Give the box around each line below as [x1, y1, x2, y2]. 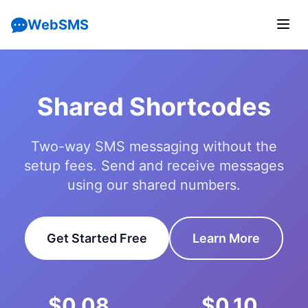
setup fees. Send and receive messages [24, 157, 284, 174]
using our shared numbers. [67, 177, 241, 193]
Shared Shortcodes [37, 91, 271, 122]
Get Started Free [47, 231, 147, 245]
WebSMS [27, 16, 89, 33]
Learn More [192, 231, 260, 245]
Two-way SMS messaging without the [31, 138, 277, 155]
